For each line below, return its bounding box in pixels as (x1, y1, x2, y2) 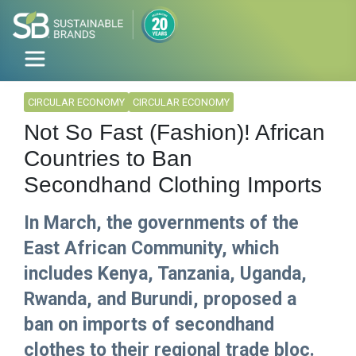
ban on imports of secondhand (24, 314, 274, 336)
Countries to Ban (24, 146, 192, 172)
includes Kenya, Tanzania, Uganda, (24, 263, 307, 285)
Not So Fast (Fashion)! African (24, 120, 325, 145)
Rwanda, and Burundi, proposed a (24, 288, 296, 311)
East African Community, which (24, 238, 279, 260)
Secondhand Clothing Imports (24, 172, 322, 198)
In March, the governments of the (24, 212, 299, 234)
